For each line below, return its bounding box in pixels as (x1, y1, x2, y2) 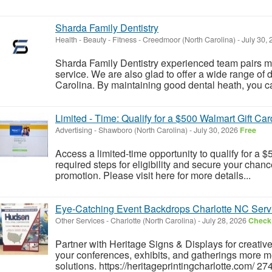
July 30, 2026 (192, 124, 240, 135)
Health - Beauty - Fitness (55, 33, 137, 45)
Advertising (55, 124, 92, 135)
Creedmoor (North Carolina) (143, 33, 236, 45)
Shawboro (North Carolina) (98, 124, 188, 135)
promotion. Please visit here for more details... (55, 168, 251, 182)
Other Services (55, 214, 104, 226)
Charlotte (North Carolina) (110, 214, 196, 226)
